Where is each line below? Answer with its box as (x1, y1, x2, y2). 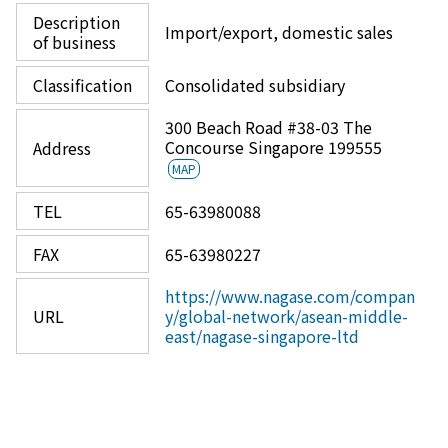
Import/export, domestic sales (165, 20, 393, 44)
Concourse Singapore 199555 (165, 135, 382, 159)
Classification (33, 73, 132, 97)
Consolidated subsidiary (165, 73, 345, 97)
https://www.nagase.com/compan (165, 284, 415, 308)
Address (33, 136, 91, 160)
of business (33, 30, 116, 54)
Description (33, 10, 120, 34)
